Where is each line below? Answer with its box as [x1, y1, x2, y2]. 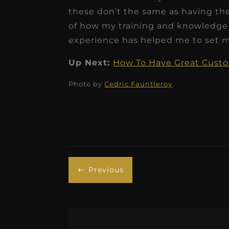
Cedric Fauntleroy [104, 79, 173, 88]
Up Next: [68, 57, 113, 67]
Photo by [68, 79, 105, 88]
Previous [88, 165, 124, 175]
